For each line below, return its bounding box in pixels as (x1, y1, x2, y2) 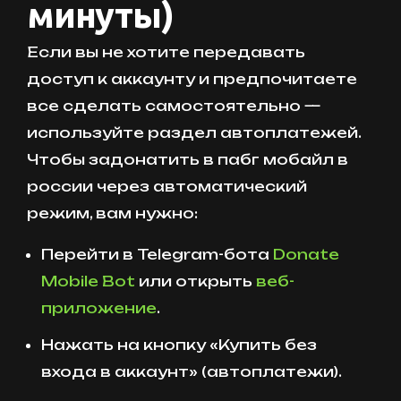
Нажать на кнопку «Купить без (41, 335, 317, 354)
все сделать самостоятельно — (27, 96, 321, 115)
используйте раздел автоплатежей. (27, 123, 361, 141)
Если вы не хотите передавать (27, 42, 305, 61)
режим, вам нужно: (27, 203, 198, 222)
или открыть (135, 271, 256, 290)
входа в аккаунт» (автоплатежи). (41, 362, 342, 380)
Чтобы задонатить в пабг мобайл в (27, 149, 348, 168)
